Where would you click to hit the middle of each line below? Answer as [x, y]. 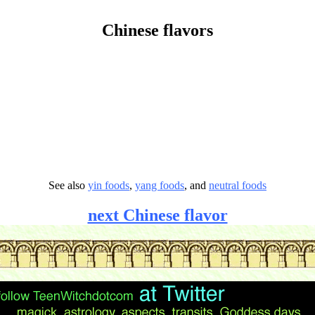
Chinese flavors [157, 30]
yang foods [160, 185]
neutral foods [238, 185]
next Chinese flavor [157, 215]
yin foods [109, 185]
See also [68, 185]
